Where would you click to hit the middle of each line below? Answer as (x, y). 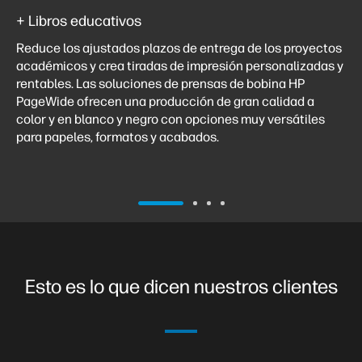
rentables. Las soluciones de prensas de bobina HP (160, 83)
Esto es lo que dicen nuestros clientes (181, 286)
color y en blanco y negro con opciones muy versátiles (170, 119)
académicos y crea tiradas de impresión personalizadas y (180, 65)
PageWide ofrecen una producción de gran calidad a (165, 101)
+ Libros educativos (79, 21)
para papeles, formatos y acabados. (121, 137)
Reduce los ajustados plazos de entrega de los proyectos (179, 48)
